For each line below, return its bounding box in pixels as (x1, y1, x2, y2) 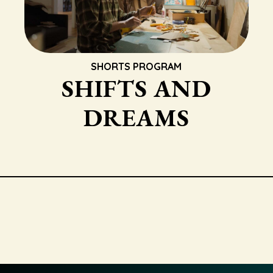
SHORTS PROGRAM (91, 60, 182, 73)
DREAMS (83, 102, 190, 133)
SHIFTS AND (61, 73, 211, 104)
